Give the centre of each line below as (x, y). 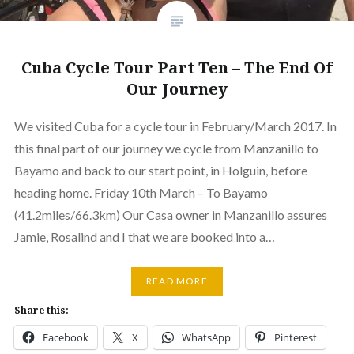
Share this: (41, 310)
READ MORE (177, 281)
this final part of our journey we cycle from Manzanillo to (166, 148)
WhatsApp (206, 337)
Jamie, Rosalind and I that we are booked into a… (144, 236)
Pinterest (295, 337)
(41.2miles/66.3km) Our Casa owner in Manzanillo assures (170, 214)
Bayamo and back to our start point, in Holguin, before (160, 170)
